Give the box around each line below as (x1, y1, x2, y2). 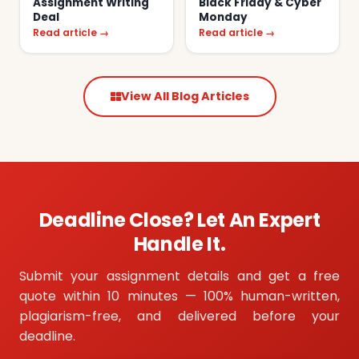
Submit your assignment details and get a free (19, 267, 340, 286)
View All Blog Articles (120, 88, 249, 105)
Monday (199, 10, 248, 26)
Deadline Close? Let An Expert (38, 207, 321, 234)
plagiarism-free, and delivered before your (19, 307, 340, 326)
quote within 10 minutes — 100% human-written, (19, 287, 340, 306)
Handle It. (133, 231, 226, 258)
